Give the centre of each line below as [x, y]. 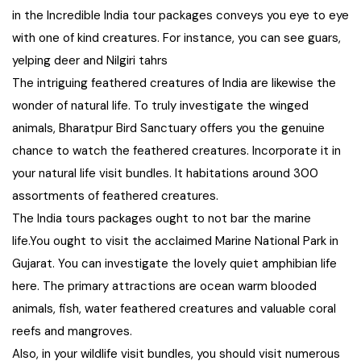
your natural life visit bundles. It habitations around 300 [165, 173]
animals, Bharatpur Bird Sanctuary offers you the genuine [168, 128]
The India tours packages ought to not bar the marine [162, 218]
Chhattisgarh [81, 31]
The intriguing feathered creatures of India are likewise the [174, 83]
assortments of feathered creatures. [115, 196]
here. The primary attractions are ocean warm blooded [164, 286]
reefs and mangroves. [72, 331]
